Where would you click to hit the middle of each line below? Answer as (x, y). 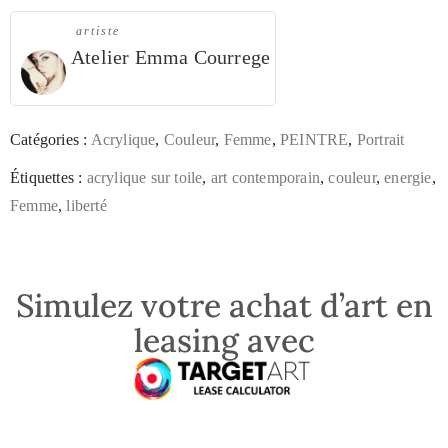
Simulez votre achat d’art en (224, 305)
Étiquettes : (48, 178)
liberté (86, 206)
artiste (98, 31)
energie (408, 178)
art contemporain (265, 178)
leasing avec (224, 340)
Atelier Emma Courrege (171, 57)
